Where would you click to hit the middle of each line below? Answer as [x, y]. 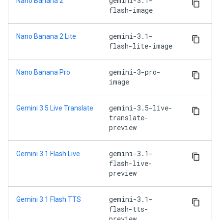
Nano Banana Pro [43, 72]
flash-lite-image [141, 46]
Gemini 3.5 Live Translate [55, 108]
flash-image [131, 10]
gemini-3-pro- [135, 72]
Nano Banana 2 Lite [46, 37]
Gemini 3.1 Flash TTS [49, 200]
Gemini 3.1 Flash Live [48, 154]
